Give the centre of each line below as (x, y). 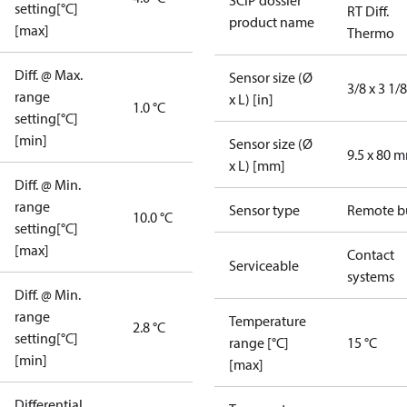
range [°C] (259, 342)
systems (371, 276)
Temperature (268, 321)
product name (272, 22)
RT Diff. (368, 11)
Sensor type (264, 210)
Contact (371, 254)
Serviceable (264, 265)
